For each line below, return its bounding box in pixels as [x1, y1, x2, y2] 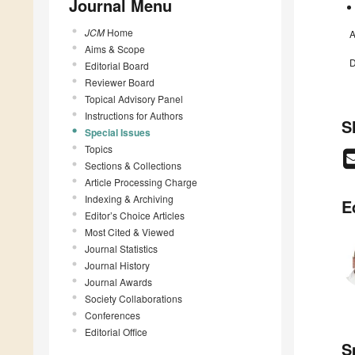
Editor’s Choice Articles [85, 208, 185, 222]
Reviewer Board [85, 74, 155, 89]
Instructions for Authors [85, 108, 183, 122]
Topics [85, 141, 113, 155]
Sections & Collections [85, 158, 181, 172]
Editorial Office [85, 324, 147, 338]
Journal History [85, 258, 150, 272]
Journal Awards [85, 274, 152, 288]
